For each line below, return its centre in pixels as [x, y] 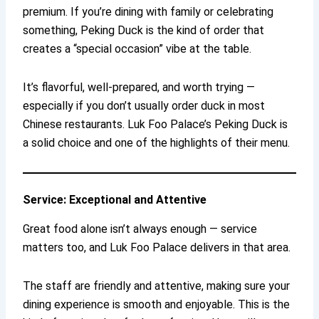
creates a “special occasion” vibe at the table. [137, 48]
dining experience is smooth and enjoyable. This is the [157, 304]
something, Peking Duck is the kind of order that [144, 30]
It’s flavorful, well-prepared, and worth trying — [139, 87]
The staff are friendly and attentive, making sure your [157, 286]
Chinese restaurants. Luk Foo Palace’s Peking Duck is [156, 124]
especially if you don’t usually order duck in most [144, 105]
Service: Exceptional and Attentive [115, 199]
